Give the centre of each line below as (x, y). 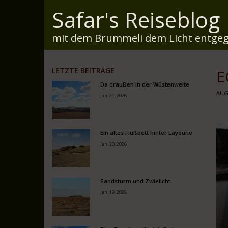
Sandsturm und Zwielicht (136, 181)
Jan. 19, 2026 (114, 192)
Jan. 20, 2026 (114, 144)
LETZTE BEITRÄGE (83, 70)
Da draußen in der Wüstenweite (145, 84)
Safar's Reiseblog (136, 20)
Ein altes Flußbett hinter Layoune (147, 133)
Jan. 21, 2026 (114, 95)
